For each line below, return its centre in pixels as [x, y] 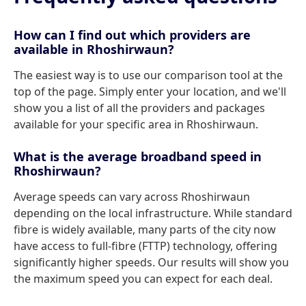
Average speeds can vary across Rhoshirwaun [132, 197]
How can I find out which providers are [132, 35]
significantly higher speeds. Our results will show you [151, 262]
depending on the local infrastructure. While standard [153, 213]
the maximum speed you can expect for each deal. [143, 279]
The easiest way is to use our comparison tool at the [148, 75]
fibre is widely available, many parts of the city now [145, 229]
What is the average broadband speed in [138, 156]
